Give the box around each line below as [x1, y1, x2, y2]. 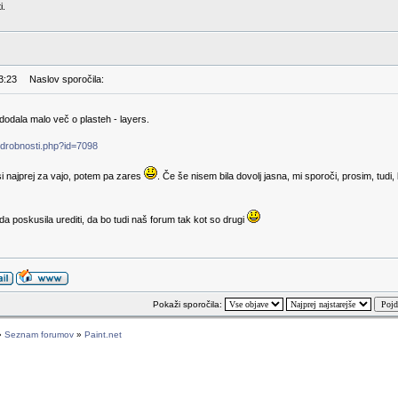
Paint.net [84, 330, 122, 339]
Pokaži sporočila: [152, 299, 225, 309]
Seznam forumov [4, 330, 74, 339]
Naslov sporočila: [21, 74, 104, 84]
